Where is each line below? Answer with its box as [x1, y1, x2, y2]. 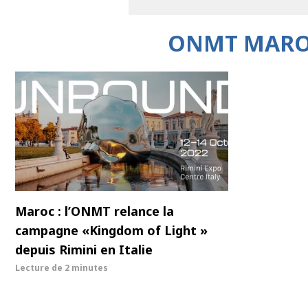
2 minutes [65, 262, 108, 274]
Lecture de [15, 262, 65, 274]
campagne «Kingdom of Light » [15, 222, 208, 239]
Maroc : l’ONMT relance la [15, 203, 174, 220]
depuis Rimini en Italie [15, 241, 153, 258]
